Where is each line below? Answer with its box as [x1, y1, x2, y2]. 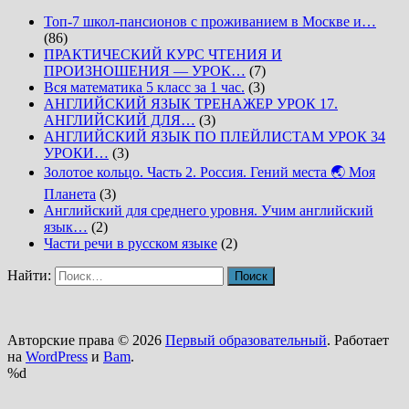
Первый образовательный [165, 332, 327, 349]
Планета [44, 186, 96, 203]
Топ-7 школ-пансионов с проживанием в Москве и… [44, 14, 376, 30]
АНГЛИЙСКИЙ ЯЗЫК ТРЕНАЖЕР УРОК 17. [44, 96, 338, 112]
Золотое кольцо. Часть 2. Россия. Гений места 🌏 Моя [44, 164, 375, 181]
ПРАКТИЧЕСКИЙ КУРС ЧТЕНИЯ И [44, 47, 282, 63]
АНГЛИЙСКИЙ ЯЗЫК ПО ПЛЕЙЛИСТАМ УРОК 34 [44, 129, 385, 145]
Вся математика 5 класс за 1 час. [44, 79, 245, 96]
